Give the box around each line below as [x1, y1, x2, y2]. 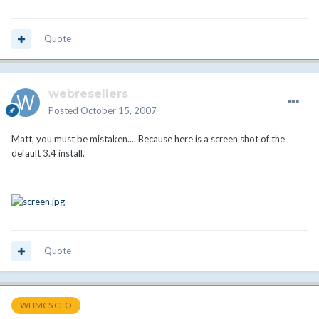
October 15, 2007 [80, 105, 157, 117]
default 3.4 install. [11, 147, 85, 159]
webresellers [48, 87, 128, 101]
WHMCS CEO [20, 300, 72, 311]
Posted [48, 105, 80, 117]
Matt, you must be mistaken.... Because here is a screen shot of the [11, 133, 285, 145]
